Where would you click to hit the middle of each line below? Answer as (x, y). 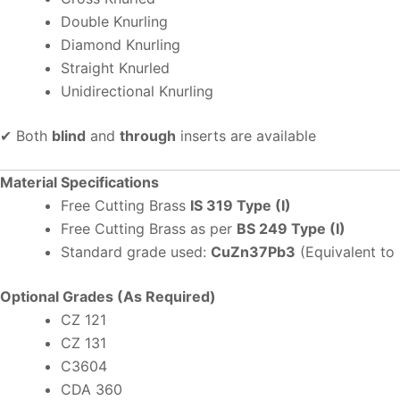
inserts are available (246, 135)
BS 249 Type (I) (291, 229)
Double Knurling (114, 21)
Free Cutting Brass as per (149, 229)
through (148, 135)
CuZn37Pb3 (253, 252)
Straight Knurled (115, 67)
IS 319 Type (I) (241, 206)
